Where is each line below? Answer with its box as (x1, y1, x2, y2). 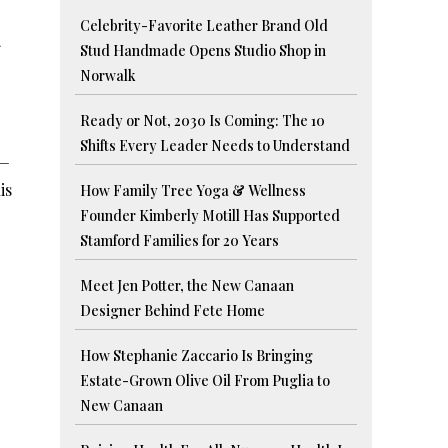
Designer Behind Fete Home (80, 301, 266, 321)
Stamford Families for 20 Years (80, 231, 280, 251)
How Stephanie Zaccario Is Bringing (80, 346, 314, 366)
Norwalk (80, 66, 137, 86)
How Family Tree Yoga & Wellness (80, 181, 307, 201)
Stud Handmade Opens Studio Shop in (80, 41, 327, 61)
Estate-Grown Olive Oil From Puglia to (80, 371, 331, 391)
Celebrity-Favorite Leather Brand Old (80, 16, 329, 36)
